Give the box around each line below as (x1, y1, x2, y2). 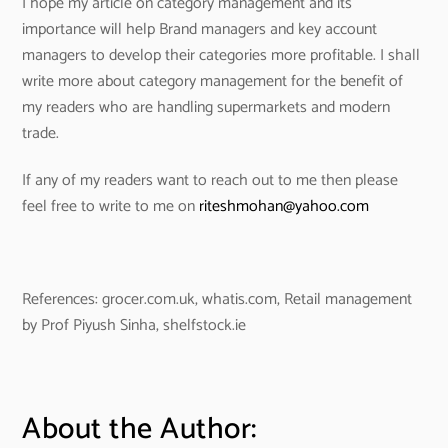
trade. (22, 119, 60, 147)
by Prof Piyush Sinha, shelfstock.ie (22, 312, 247, 340)
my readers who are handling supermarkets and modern (22, 93, 391, 121)
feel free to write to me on (22, 192, 200, 220)
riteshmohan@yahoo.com (199, 192, 370, 220)
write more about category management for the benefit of (22, 67, 404, 95)
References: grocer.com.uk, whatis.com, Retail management (22, 286, 413, 314)
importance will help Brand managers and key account (22, 15, 378, 43)
